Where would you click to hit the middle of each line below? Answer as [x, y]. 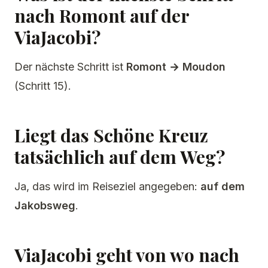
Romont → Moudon [176, 67]
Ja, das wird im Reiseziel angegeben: [107, 186]
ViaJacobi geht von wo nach [127, 255]
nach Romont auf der [102, 16]
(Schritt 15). [43, 86]
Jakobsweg [45, 205]
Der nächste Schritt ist [70, 67]
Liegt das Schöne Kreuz [111, 135]
